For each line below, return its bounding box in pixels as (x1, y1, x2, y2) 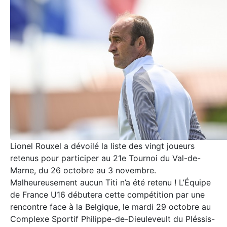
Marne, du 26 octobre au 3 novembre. (10, 165, 156, 175)
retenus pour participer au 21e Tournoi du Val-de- (10, 153, 201, 163)
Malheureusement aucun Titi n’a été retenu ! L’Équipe (10, 177, 211, 187)
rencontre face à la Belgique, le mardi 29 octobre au (10, 201, 211, 212)
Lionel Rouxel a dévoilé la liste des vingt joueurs (10, 140, 195, 151)
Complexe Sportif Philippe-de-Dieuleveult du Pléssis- (10, 213, 215, 224)
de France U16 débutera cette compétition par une (10, 189, 205, 200)
